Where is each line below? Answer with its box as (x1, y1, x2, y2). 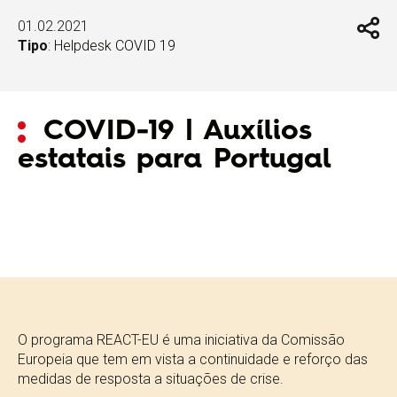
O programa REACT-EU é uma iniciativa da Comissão (18, 331, 345, 348)
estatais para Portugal (18, 145, 331, 175)
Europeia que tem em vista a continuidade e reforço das (18, 350, 368, 368)
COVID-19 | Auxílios (43, 117, 311, 146)
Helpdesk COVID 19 (54, 36, 175, 54)
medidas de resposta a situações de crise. (18, 370, 284, 387)
